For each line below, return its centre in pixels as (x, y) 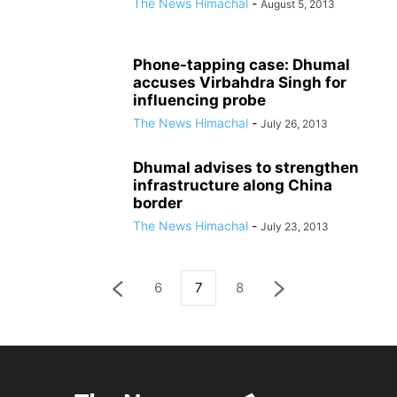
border (158, 202)
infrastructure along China (233, 185)
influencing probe (199, 100)
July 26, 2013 (294, 123)
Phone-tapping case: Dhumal (241, 64)
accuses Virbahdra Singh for (240, 82)
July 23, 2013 (295, 226)
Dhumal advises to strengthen (246, 167)
